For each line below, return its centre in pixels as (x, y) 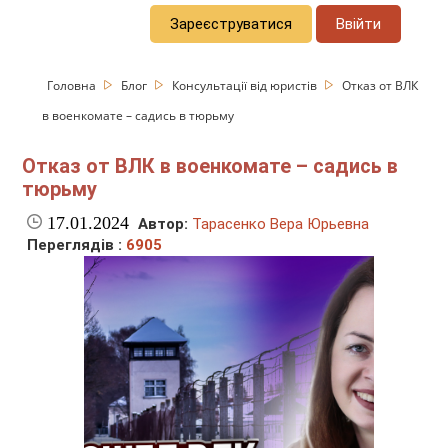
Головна (73, 85)
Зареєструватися (231, 23)
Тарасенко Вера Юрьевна (281, 224)
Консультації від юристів (246, 85)
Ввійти (359, 23)
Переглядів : (77, 245)
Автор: (163, 224)
